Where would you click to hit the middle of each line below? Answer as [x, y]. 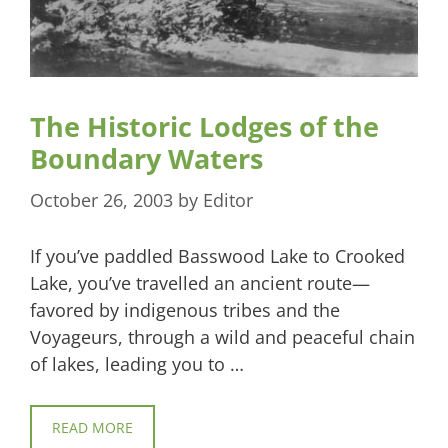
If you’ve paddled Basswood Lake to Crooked [217, 255]
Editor [228, 199]
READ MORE [92, 427]
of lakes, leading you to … [137, 363]
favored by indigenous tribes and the [185, 309]
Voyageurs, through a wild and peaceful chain [222, 336]
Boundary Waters [146, 158]
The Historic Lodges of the [204, 126]
